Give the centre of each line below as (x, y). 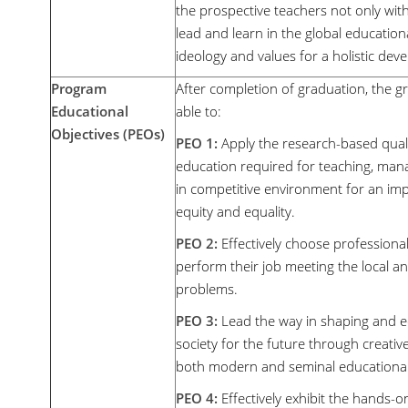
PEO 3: (197, 321)
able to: (199, 111)
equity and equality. (235, 211)
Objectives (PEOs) (108, 134)
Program (79, 88)
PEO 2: (197, 243)
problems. (207, 289)
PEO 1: (197, 143)
